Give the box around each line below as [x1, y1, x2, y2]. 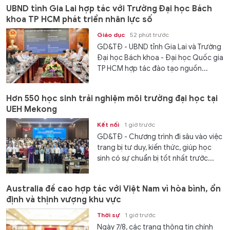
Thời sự [97, 210, 120, 219]
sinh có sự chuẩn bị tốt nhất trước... [97, 154, 215, 163]
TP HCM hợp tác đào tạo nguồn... [97, 64, 208, 73]
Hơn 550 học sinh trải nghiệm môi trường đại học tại [6, 93, 218, 104]
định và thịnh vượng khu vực [6, 194, 121, 205]
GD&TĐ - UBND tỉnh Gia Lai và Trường [97, 42, 222, 51]
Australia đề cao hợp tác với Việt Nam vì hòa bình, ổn [6, 183, 221, 194]
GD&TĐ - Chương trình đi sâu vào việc [97, 132, 223, 142]
